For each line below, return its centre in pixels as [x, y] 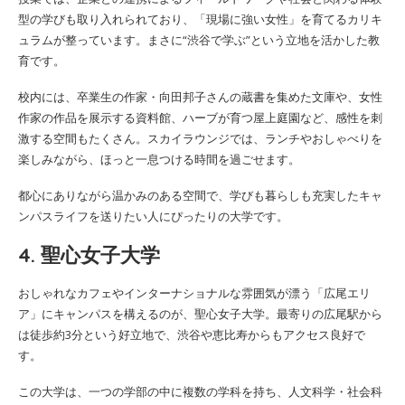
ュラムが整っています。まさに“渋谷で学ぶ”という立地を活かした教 [199, 39]
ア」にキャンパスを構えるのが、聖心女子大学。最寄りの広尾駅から [200, 313]
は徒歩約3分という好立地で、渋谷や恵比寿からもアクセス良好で [192, 334]
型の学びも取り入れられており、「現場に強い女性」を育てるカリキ [200, 19]
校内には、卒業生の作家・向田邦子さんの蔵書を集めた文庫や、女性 [200, 96]
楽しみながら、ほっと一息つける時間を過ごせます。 [159, 159]
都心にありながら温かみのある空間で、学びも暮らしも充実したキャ [200, 195]
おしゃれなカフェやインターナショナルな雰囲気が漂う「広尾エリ [194, 292]
